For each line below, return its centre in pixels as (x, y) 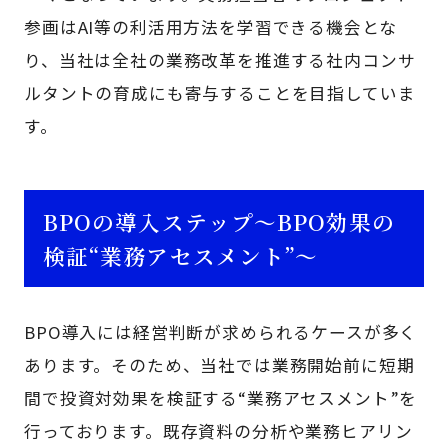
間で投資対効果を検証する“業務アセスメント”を (221, 397)
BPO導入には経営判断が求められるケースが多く (221, 331)
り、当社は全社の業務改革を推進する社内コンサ (220, 59)
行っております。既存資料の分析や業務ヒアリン (218, 430)
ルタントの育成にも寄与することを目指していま (220, 92)
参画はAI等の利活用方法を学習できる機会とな (210, 26)
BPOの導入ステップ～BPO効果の (219, 221)
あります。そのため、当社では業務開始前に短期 (219, 364)
